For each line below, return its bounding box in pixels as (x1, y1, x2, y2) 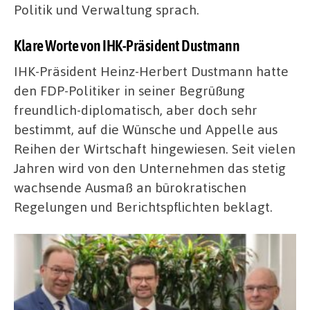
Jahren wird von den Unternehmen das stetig (14, 158, 286, 176)
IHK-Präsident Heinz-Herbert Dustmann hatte (14, 62, 289, 80)
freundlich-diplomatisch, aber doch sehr (14, 100, 257, 118)
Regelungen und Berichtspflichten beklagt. (14, 197, 273, 215)
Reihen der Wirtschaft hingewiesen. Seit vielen (14, 139, 295, 157)
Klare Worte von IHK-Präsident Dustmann (14, 37, 239, 55)
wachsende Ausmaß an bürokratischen (14, 178, 246, 196)
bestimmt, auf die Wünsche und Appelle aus (14, 120, 277, 138)
